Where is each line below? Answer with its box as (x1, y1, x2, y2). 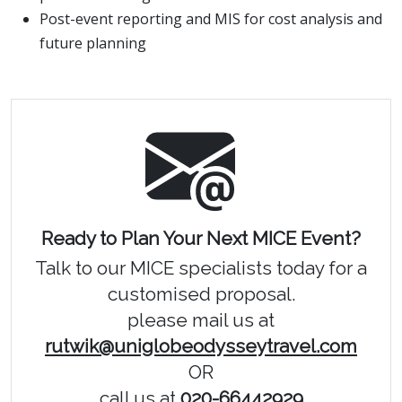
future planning (39, 32, 146, 53)
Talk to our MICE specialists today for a (35, 256, 367, 279)
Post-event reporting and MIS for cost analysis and (39, 8, 382, 29)
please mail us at (127, 308, 275, 331)
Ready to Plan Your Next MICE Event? (41, 226, 361, 249)
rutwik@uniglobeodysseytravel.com (45, 334, 357, 357)
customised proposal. (107, 282, 295, 305)
